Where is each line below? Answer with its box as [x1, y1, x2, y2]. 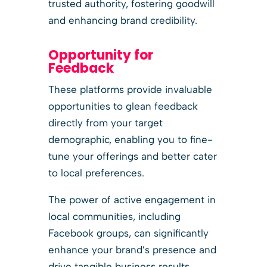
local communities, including [48, 210, 181, 222]
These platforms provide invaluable [48, 83, 212, 95]
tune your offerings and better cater [48, 150, 217, 162]
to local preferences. [48, 166, 144, 179]
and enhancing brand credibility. [48, 14, 197, 26]
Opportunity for [48, 45, 153, 64]
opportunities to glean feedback [48, 100, 198, 112]
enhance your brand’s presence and [48, 243, 216, 256]
